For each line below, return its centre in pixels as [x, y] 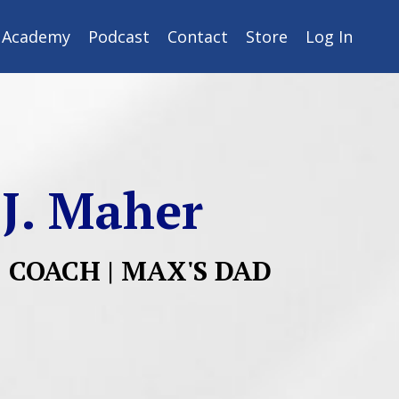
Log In [329, 37]
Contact [198, 37]
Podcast [119, 37]
